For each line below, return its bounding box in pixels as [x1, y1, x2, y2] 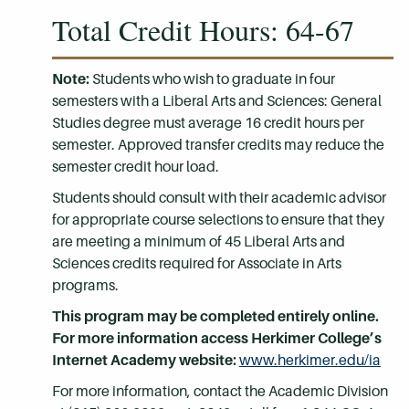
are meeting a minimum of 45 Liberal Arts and [52, 233, 345, 250]
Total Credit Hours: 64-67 [52, 10, 354, 49]
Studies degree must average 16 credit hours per [52, 114, 364, 131]
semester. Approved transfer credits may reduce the [52, 136, 384, 153]
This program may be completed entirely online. [52, 308, 379, 325]
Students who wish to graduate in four [89, 70, 335, 88]
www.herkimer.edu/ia [239, 351, 381, 369]
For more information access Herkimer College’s [52, 330, 382, 347]
